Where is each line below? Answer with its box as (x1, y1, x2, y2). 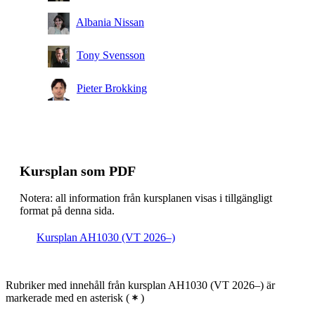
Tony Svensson (77, 49, 145, 62)
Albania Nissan (76, 16, 144, 29)
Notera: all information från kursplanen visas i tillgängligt (20, 192, 272, 205)
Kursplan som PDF (20, 163, 136, 179)
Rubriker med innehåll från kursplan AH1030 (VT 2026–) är (6, 278, 275, 291)
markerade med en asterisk (6, 291, 123, 304)
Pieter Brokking (77, 82, 147, 95)
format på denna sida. (20, 205, 115, 217)
